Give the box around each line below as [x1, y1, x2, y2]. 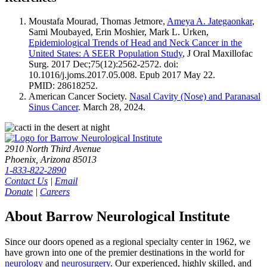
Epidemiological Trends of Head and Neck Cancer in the [29, 37, 242, 48]
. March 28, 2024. [78, 101, 145, 112]
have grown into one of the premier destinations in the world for [5, 247, 244, 258]
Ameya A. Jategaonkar [167, 15, 252, 26]
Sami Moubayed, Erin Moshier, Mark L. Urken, [29, 26, 209, 37]
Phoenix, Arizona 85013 [5, 154, 97, 164]
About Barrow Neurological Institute [5, 209, 230, 225]
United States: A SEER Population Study [29, 48, 182, 58]
